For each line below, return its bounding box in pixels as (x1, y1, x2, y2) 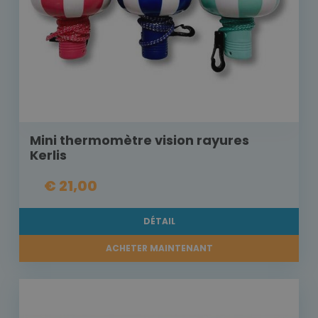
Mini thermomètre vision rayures (30, 131, 249, 150)
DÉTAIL (143, 215, 175, 228)
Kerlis (30, 146, 67, 165)
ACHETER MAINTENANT (105, 242, 213, 255)
